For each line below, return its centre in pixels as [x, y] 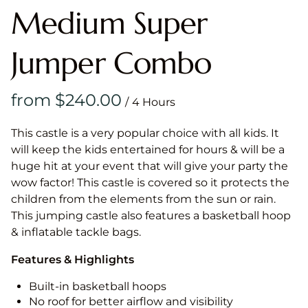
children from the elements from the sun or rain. [143, 199]
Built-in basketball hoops [98, 287]
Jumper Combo [111, 63]
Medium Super [109, 23]
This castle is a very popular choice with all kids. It [145, 133]
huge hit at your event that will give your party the [150, 166]
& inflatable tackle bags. [79, 232]
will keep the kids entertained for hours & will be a [148, 150]
